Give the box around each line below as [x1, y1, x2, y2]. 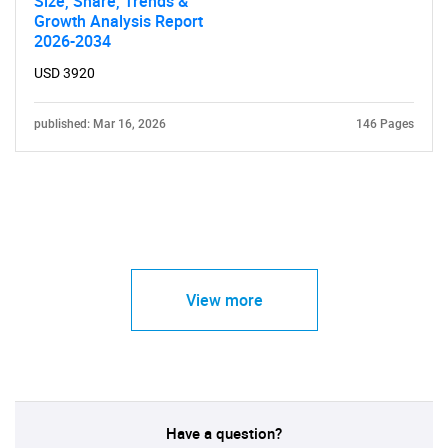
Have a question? [166, 423, 282, 443]
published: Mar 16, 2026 [34, 117, 166, 131]
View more [185, 289, 263, 311]
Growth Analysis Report [34, 10, 203, 32]
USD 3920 [34, 65, 95, 81]
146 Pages [356, 117, 414, 131]
